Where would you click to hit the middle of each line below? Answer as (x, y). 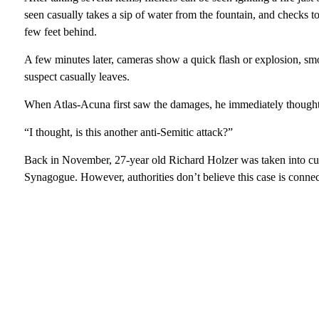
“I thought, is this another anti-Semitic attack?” (128, 132)
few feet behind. (60, 32)
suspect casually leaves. (77, 77)
